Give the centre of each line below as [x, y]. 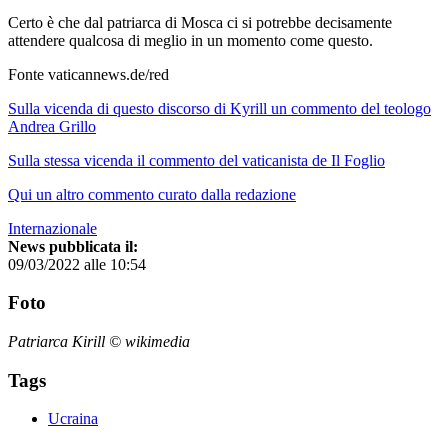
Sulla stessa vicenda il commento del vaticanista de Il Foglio [196, 160]
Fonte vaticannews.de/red [88, 74]
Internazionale [52, 228]
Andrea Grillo [52, 126]
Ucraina [73, 419]
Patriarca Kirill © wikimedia [99, 341]
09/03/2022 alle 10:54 [77, 264]
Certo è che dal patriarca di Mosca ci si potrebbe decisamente [200, 22]
